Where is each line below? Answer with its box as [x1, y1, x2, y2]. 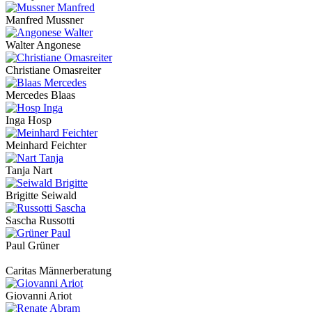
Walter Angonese [6, 39, 81, 52]
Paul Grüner [6, 240, 59, 252]
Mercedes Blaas [6, 89, 75, 102]
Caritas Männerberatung [6, 265, 111, 277]
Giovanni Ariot [6, 290, 72, 302]
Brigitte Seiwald [6, 189, 77, 202]
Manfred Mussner [6, 14, 84, 26]
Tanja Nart [6, 164, 52, 177]
